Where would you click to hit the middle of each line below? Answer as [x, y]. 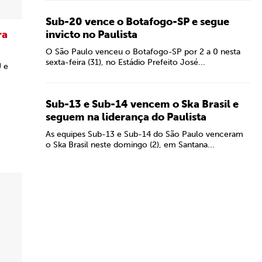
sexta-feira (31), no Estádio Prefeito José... [125, 62]
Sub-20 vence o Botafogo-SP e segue [137, 22]
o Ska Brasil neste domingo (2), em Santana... [130, 145]
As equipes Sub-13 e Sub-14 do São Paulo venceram [144, 134]
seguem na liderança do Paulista [126, 117]
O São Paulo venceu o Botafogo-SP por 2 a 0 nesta [143, 52]
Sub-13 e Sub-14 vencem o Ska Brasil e [142, 104]
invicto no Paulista [92, 35]
